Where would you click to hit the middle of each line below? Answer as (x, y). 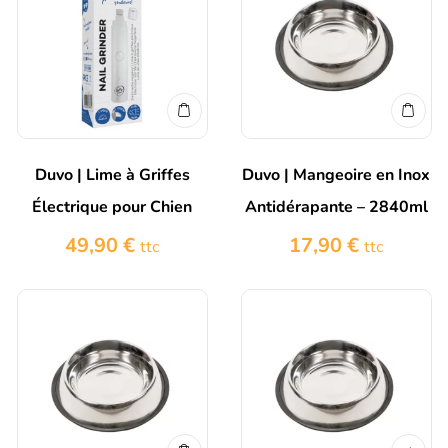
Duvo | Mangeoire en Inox (336, 175)
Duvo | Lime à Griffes (112, 175)
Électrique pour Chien (112, 207)
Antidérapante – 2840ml (336, 207)
